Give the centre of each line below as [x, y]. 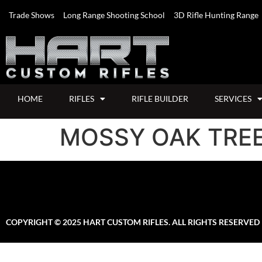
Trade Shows [32, 15]
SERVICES [233, 98]
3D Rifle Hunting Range [216, 15]
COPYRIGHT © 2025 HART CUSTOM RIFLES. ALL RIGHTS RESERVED [133, 222]
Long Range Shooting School [114, 15]
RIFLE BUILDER [160, 98]
